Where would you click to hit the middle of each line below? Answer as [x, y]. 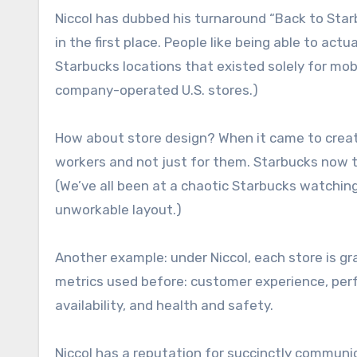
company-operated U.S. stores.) [158, 90]
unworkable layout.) [118, 209]
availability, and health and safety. [166, 305]
